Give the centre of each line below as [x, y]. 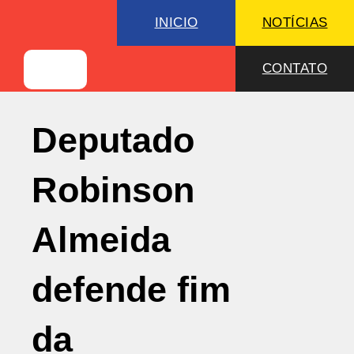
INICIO [176, 23]
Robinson [113, 190]
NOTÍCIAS [295, 23]
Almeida [101, 240]
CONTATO [295, 68]
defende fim [131, 290]
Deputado [113, 140]
